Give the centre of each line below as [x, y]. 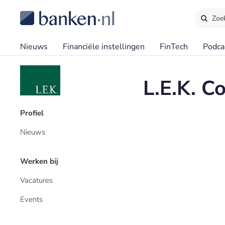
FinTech [174, 47]
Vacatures [36, 180]
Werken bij [39, 161]
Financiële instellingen [104, 47]
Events [31, 199]
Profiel [32, 113]
